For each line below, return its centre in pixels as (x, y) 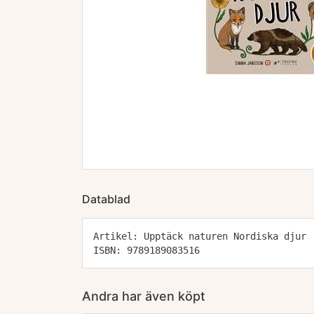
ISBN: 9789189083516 (146, 250)
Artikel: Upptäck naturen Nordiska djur (200, 236)
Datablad (106, 199)
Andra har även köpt (144, 296)
